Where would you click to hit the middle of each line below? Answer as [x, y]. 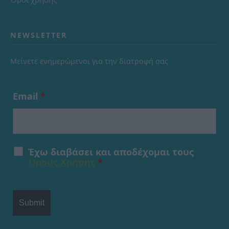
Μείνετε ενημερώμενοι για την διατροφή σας [89, 61]
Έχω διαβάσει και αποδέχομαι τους [111, 152]
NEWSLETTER [39, 35]
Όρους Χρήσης [62, 162]
